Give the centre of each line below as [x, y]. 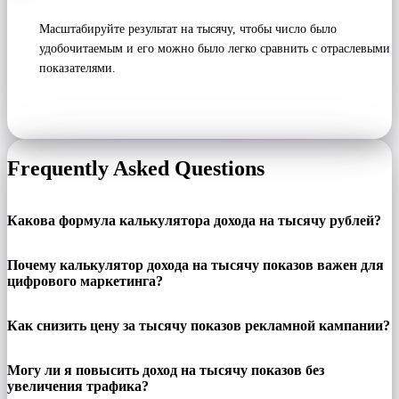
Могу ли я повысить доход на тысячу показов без [166, 370]
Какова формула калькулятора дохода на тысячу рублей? [194, 221]
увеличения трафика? [78, 387]
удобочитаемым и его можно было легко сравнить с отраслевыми [215, 49]
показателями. [77, 69]
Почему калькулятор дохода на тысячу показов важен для [195, 265]
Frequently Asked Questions [136, 169]
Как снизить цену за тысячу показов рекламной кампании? [199, 326]
